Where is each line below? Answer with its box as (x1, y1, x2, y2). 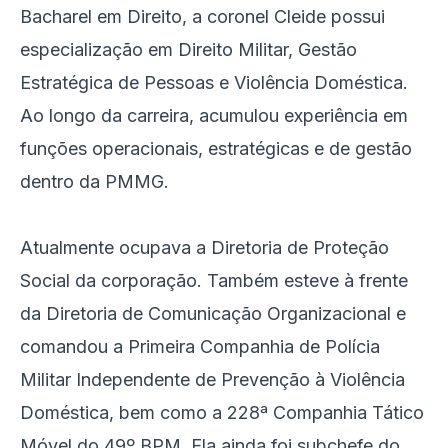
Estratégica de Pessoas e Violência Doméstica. (20, 72, 408, 93)
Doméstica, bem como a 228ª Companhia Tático (20, 402, 424, 423)
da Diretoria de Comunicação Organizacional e (20, 303, 406, 324)
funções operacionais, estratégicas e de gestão (20, 138, 412, 159)
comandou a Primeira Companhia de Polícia (20, 336, 380, 357)
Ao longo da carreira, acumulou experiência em (20, 105, 408, 126)
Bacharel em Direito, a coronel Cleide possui (20, 6, 385, 27)
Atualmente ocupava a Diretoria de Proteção (20, 237, 389, 258)
